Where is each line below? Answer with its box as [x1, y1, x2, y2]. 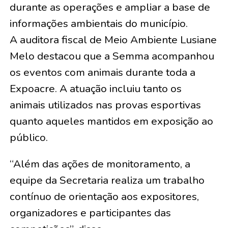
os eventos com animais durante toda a [9, 65, 195, 79]
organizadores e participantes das [9, 205, 171, 220]
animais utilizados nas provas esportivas [9, 97, 201, 112]
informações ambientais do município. [9, 16, 188, 31]
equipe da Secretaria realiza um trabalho [9, 173, 205, 187]
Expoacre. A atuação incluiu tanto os [9, 81, 182, 96]
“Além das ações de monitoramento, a [9, 156, 190, 171]
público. [9, 130, 48, 145]
